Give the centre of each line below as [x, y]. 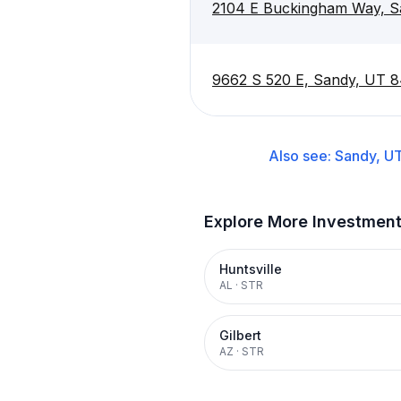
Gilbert [240, 335]
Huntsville [251, 269]
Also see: [302, 156]
